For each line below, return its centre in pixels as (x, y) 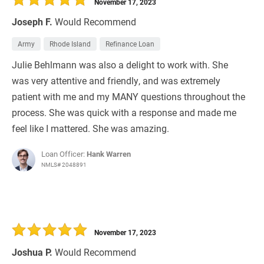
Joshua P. (32, 252)
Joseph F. (32, 22)
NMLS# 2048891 (64, 165)
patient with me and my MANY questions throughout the (128, 97)
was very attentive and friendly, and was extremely (116, 81)
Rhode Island (70, 44)
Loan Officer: (64, 154)
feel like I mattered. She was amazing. (90, 128)
